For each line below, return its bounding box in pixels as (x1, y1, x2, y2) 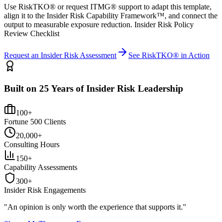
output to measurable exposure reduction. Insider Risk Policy (4, 20, 194, 29)
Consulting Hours (4, 140, 59, 149)
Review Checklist (4, 29, 59, 38)
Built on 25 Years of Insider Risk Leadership (4, 83, 183, 94)
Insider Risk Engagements (4, 185, 86, 194)
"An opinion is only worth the (4, 202, 100, 211)
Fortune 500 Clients (4, 117, 66, 126)
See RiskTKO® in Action (128, 51, 210, 60)
